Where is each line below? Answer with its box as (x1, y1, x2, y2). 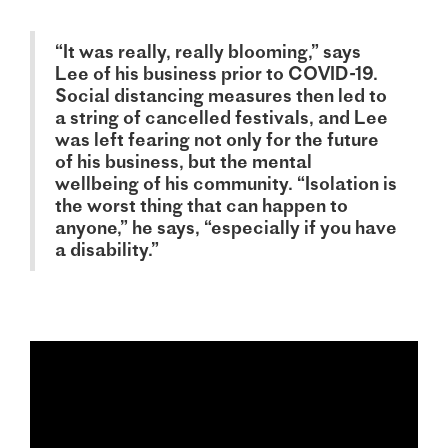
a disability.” (55, 238, 159, 262)
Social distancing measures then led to (55, 84, 387, 108)
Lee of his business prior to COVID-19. (55, 62, 378, 86)
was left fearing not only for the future (55, 128, 379, 152)
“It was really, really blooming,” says (55, 40, 361, 64)
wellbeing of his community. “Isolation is (55, 172, 397, 196)
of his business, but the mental (55, 150, 312, 174)
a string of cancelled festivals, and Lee (55, 106, 388, 130)
